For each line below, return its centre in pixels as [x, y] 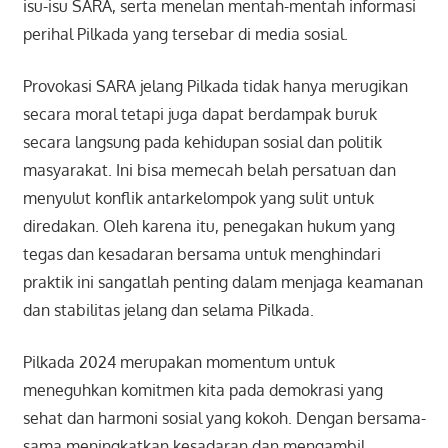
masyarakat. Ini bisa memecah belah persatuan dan [209, 170]
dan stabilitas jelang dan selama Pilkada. [168, 310]
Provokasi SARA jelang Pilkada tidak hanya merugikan [215, 86]
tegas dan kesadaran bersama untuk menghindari [201, 254]
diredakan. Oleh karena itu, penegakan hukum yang [208, 226]
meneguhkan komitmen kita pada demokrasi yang [202, 390]
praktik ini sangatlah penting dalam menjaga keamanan [222, 282]
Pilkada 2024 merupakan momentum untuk [178, 362]
